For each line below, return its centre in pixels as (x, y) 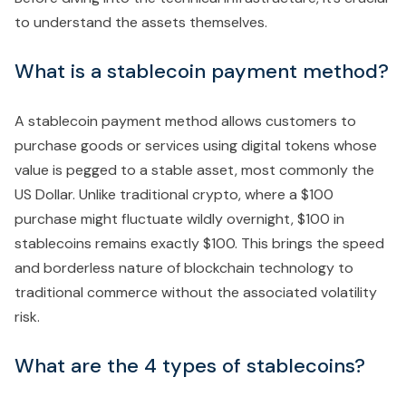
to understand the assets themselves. (141, 23)
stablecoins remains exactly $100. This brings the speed (199, 244)
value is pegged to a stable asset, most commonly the (194, 170)
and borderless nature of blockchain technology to (184, 268)
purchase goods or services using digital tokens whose (196, 146)
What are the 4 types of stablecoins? (190, 366)
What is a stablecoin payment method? (202, 72)
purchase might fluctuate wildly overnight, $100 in (179, 219)
